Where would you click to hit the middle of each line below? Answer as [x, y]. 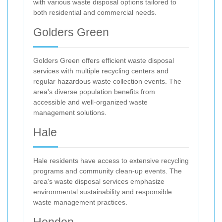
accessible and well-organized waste [90, 102]
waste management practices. [80, 202]
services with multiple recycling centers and [101, 71]
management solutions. [70, 113]
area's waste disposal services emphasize [99, 182]
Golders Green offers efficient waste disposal [104, 61]
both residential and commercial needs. [95, 13]
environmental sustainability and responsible [103, 192]
